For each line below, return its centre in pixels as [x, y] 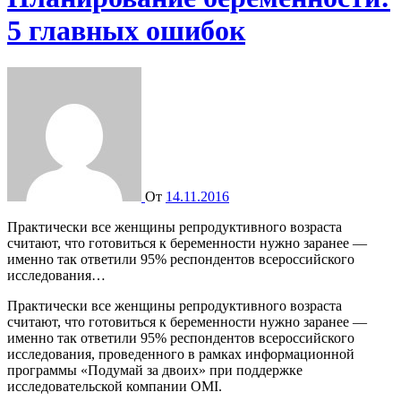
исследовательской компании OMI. [115, 386]
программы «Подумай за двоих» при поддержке [155, 370]
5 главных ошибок [126, 31]
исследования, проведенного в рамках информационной [181, 354]
